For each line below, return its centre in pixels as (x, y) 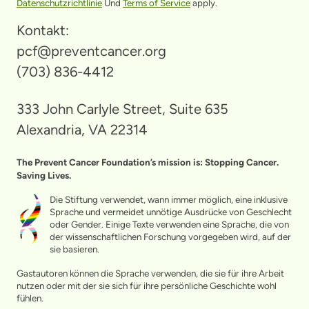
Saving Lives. (43, 176)
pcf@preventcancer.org (91, 51)
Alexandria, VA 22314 (82, 130)
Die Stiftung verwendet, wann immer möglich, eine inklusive (168, 200)
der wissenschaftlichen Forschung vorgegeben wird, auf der (170, 237)
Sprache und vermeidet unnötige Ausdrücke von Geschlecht (170, 212)
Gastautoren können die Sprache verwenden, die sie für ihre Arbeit (150, 273)
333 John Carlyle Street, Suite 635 (122, 109)
